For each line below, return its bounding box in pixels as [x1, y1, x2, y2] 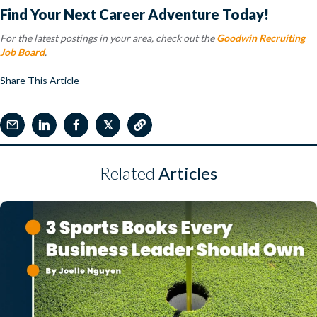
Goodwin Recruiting [217, 32, 305, 45]
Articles [158, 163, 217, 184]
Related [100, 163, 158, 184]
